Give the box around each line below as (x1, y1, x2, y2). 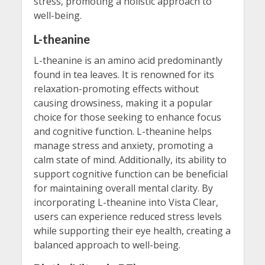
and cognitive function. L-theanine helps (33, 125, 212, 138)
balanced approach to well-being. (33, 238, 180, 252)
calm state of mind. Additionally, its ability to (33, 153, 227, 167)
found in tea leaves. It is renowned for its (33, 68, 214, 82)
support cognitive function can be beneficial (33, 167, 228, 181)
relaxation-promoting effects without (33, 82, 199, 96)
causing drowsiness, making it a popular (33, 96, 212, 110)
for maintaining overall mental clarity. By (33, 182, 213, 195)
